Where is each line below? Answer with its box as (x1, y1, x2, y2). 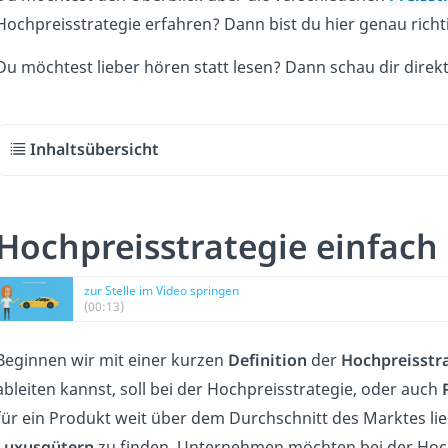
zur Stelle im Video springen (83, 281, 239, 299)
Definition (227, 348, 311, 371)
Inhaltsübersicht (30, 138, 160, 161)
